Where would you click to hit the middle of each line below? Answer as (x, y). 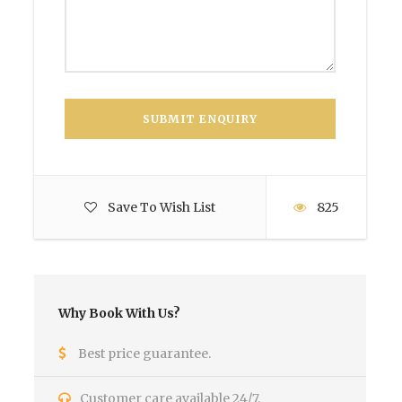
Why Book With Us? (119, 313)
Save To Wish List (162, 207)
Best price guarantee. (144, 354)
